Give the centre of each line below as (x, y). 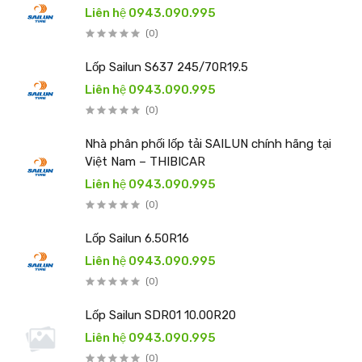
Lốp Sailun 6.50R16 (137, 238)
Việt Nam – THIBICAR (145, 161)
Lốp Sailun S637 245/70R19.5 (166, 67)
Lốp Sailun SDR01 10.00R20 (160, 315)
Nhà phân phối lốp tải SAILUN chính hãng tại (208, 143)
